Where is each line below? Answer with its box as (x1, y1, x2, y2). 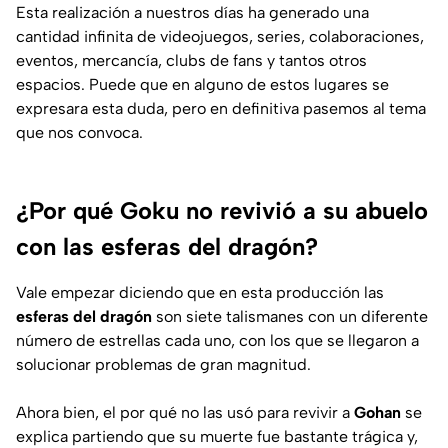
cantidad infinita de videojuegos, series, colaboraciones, (16, 26, 424, 46)
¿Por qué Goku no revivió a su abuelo (16, 195, 428, 225)
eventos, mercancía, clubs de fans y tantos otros (16, 50, 367, 70)
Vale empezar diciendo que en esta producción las (16, 282, 384, 302)
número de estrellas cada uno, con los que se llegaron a (16, 330, 419, 350)
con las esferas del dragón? (16, 231, 318, 261)
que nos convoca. (16, 122, 143, 142)
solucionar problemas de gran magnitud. (16, 354, 311, 374)
